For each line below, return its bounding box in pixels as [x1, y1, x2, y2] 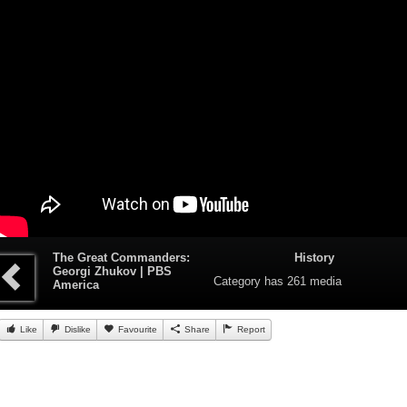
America [52, 278, 99, 293]
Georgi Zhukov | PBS [52, 264, 172, 279]
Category [213, 274, 262, 289]
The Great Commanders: [52, 251, 190, 265]
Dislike [61, 324, 91, 335]
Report [233, 324, 265, 335]
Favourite [114, 324, 157, 335]
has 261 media [261, 274, 342, 289]
